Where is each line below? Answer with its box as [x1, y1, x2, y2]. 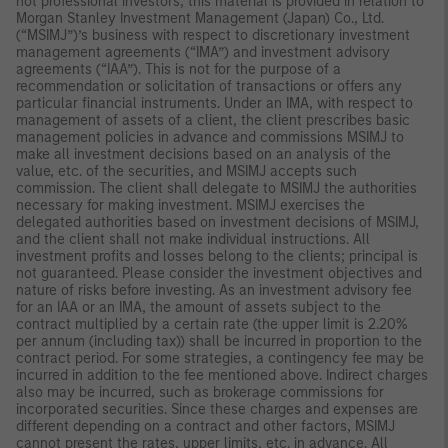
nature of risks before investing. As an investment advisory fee [16, 282, 412, 300]
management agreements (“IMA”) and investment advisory [16, 44, 390, 62]
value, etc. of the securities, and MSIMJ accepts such [16, 163, 357, 181]
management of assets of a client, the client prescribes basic [16, 112, 410, 130]
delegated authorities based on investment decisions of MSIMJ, [16, 214, 419, 232]
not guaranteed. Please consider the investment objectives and [16, 265, 422, 283]
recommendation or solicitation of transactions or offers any [16, 78, 402, 96]
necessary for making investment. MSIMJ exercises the [16, 197, 365, 215]
